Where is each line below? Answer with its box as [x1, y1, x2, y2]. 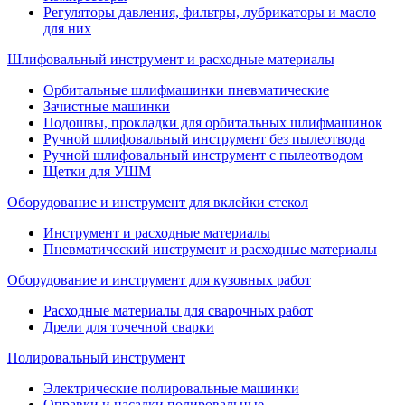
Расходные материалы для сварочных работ [43, 303, 313, 319]
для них [43, 21, 91, 37]
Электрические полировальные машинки [43, 381, 299, 397]
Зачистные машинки [43, 99, 170, 115]
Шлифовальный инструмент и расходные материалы [7, 52, 334, 68]
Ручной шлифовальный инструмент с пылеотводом [43, 147, 363, 164]
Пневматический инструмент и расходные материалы [43, 241, 377, 258]
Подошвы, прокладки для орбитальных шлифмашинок [43, 115, 382, 131]
